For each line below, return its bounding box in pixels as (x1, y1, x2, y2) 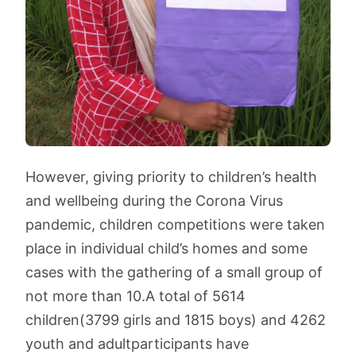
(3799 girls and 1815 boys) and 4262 (79, 311, 326, 328)
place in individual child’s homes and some (25, 240, 308, 257)
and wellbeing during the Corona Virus (25, 192, 283, 209)
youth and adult (25, 335, 131, 352)
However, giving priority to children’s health (25, 168, 317, 185)
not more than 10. (25, 288, 145, 304)
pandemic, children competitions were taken (25, 216, 325, 233)
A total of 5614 (145, 288, 246, 304)
